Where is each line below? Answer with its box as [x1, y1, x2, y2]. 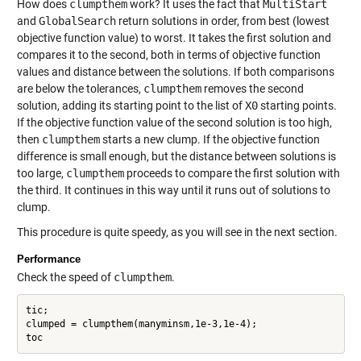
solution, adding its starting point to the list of [16, 99, 245, 113]
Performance [16, 253, 81, 266]
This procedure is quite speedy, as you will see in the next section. [16, 226, 338, 239]
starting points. [257, 99, 337, 113]
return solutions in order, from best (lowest [115, 15, 330, 28]
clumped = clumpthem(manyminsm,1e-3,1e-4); [25, 317, 257, 330]
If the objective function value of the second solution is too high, [16, 116, 332, 130]
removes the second [201, 82, 304, 96]
